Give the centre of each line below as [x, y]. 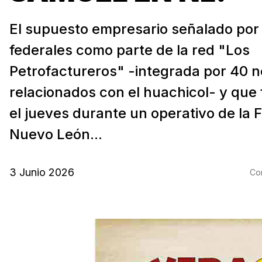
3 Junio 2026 [42, 172]
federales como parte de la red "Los [130, 50]
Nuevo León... [56, 134]
